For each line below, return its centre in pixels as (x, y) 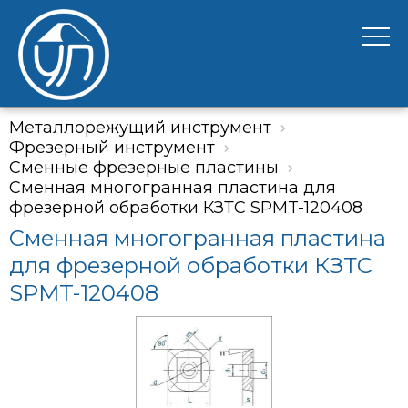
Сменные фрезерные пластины (144, 168)
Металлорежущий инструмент (140, 127)
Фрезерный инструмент (112, 148)
